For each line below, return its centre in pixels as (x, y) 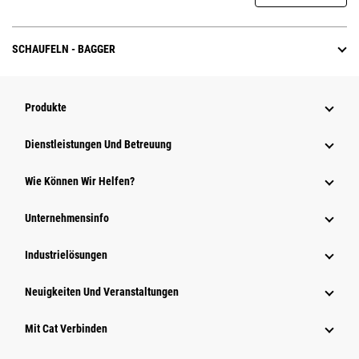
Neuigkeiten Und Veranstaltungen (102, 292)
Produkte (46, 108)
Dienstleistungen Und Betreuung (98, 145)
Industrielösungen (66, 255)
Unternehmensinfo (67, 218)
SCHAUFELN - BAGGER (64, 49)
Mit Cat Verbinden (66, 329)
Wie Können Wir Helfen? (80, 182)
